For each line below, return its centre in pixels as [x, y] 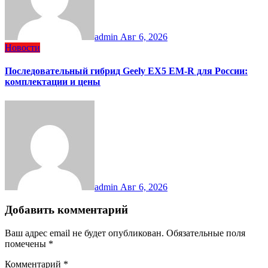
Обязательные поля [206, 233]
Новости [22, 48]
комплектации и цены [53, 82]
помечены [27, 244]
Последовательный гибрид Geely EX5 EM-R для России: [126, 71]
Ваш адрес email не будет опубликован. [84, 233]
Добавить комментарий [66, 210]
